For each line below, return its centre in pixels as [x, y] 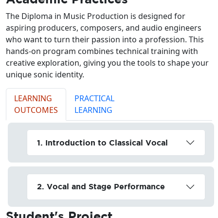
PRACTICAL [94, 98]
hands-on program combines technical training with [102, 51]
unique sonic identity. [45, 74]
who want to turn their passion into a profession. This [105, 39]
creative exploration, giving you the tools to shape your [107, 63]
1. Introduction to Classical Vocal [102, 142]
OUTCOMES [36, 110]
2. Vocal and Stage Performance [101, 187]
